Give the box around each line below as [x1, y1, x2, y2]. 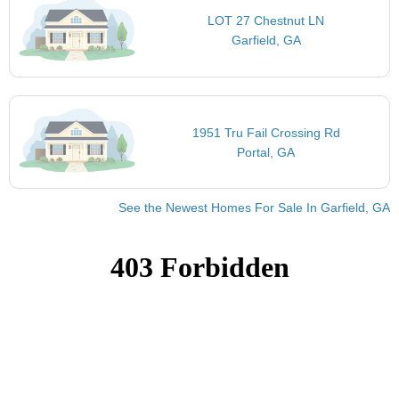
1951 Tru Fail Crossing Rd [191, 125, 340, 140]
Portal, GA [237, 144, 296, 159]
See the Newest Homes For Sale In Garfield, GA [118, 200, 390, 216]
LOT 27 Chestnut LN [208, 13, 325, 28]
